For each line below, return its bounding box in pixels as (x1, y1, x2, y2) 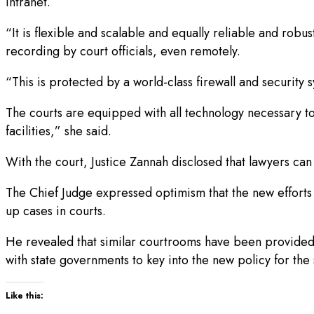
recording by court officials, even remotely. (6, 42, 240, 61)
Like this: (6, 289, 43, 303)
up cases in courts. (6, 202, 106, 221)
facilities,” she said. (6, 122, 111, 141)
